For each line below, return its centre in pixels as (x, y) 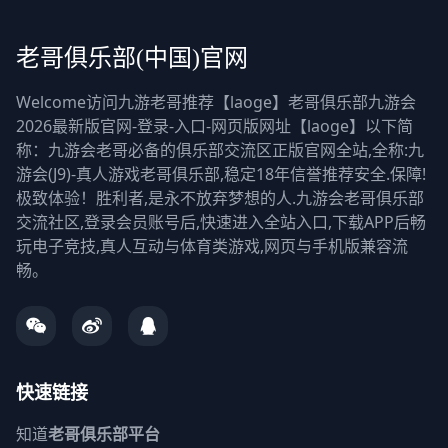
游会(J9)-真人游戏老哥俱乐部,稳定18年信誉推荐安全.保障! (221, 173)
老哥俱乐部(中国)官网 (132, 57)
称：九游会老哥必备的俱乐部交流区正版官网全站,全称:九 (220, 149)
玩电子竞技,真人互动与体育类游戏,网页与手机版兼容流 (212, 245)
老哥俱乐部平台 (104, 433)
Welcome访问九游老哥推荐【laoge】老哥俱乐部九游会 (216, 101)
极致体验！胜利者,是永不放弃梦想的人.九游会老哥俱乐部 (220, 197)
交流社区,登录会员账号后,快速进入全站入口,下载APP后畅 (221, 221)
